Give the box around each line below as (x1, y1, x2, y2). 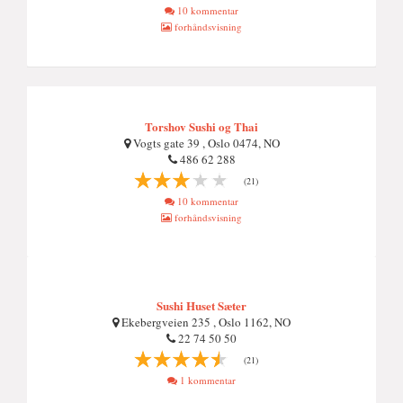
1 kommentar (177, 373, 236, 387)
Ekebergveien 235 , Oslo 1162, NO (119, 314, 291, 330)
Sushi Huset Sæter (157, 297, 246, 314)
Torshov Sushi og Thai (145, 118, 258, 135)
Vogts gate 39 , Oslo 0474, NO (130, 135, 280, 151)
